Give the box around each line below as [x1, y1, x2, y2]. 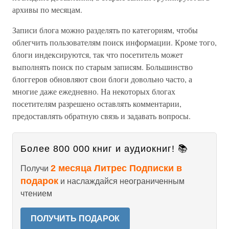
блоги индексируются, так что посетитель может [12, 49, 183, 60]
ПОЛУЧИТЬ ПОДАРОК [31, 214, 120, 223]
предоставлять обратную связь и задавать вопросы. [12, 110, 191, 121]
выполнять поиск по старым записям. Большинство [12, 61, 193, 72]
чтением [20, 189, 52, 198]
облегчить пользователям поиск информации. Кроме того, [12, 37, 217, 48]
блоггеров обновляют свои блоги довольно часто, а [12, 74, 192, 84]
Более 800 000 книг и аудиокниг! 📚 [20, 144, 188, 154]
